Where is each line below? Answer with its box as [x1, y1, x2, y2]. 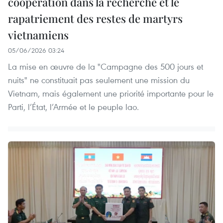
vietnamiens [8, 27, 69, 42]
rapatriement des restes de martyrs [8, 10, 183, 26]
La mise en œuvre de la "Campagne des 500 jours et [8, 60, 203, 72]
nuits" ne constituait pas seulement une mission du [8, 74, 190, 86]
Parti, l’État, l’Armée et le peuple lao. [8, 101, 139, 112]
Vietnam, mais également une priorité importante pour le [8, 87, 214, 99]
